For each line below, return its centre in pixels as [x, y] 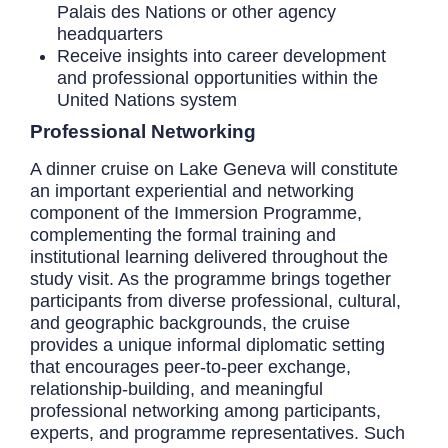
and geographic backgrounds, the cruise [190, 322]
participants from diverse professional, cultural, [215, 300]
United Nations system [147, 99]
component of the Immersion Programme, [196, 212]
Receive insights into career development [221, 55]
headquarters [110, 33]
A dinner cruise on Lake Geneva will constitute [214, 168]
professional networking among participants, [205, 410]
